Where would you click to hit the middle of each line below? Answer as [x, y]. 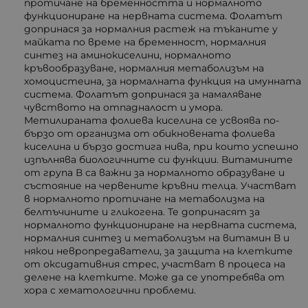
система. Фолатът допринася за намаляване [143, 95]
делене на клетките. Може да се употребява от [154, 277]
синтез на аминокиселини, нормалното [128, 55]
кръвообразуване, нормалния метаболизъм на [144, 68]
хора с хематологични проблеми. [110, 290]
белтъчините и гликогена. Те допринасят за [142, 212]
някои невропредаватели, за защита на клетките [158, 251]
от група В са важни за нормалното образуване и [154, 173]
